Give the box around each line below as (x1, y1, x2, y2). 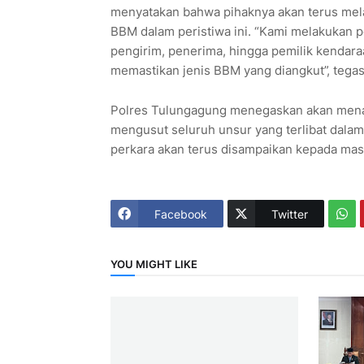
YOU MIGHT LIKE (110, 257, 197, 271)
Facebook (154, 206, 207, 221)
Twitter (271, 206, 308, 221)
